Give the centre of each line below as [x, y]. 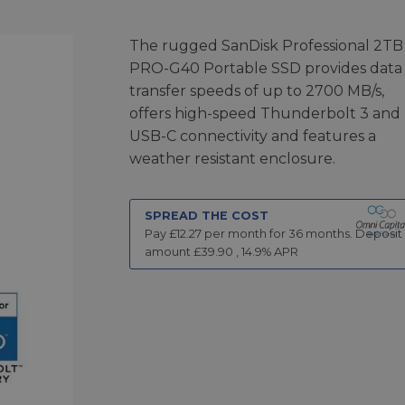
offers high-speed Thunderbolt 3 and [264, 113]
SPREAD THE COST [206, 215]
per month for [245, 233]
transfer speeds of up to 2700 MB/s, [256, 90]
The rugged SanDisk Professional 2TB [266, 45]
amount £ [172, 251]
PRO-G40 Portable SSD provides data [265, 68]
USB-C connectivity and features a [252, 136]
